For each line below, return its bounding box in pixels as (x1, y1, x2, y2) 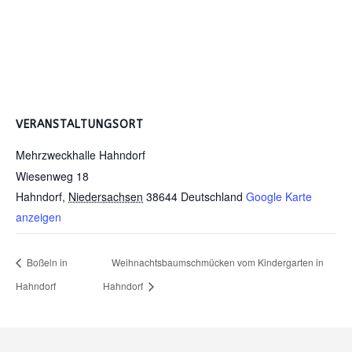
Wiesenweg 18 (16, 168, 89, 184)
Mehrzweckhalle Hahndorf (16, 147, 145, 163)
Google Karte (246, 189, 312, 204)
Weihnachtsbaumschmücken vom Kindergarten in (112, 255, 324, 269)
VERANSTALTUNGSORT (16, 118, 144, 131)
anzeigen (16, 209, 61, 225)
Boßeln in (24, 255, 68, 269)
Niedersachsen (68, 189, 143, 204)
